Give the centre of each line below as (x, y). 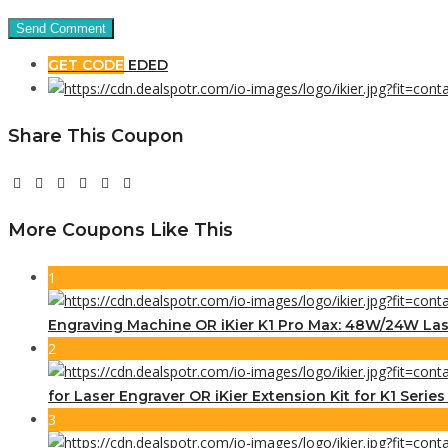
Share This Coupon (96, 135)
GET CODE (86, 64)
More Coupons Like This (120, 229)
